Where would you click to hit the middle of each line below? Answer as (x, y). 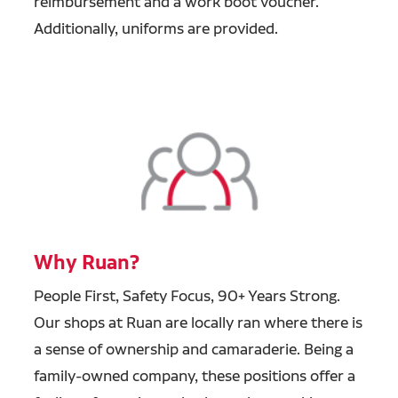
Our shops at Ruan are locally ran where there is (198, 322)
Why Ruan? (86, 263)
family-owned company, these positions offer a (194, 375)
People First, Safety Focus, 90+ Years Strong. (187, 295)
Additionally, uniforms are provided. (155, 28)
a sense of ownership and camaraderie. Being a (193, 348)
